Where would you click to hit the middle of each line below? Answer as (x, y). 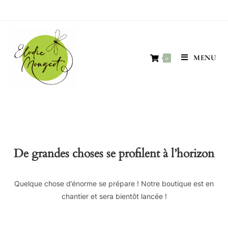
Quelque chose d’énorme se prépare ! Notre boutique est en (114, 183)
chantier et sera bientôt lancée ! (114, 196)
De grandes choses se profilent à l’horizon (114, 153)
